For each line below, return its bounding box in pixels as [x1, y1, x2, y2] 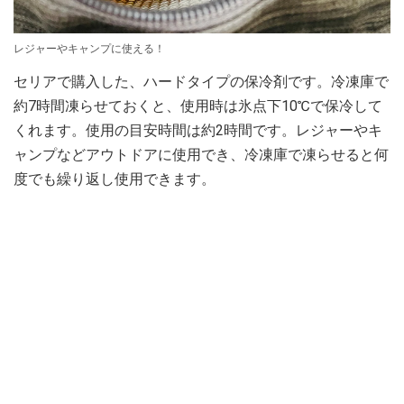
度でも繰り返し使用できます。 [14, 170, 216, 188]
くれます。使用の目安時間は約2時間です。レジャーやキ [14, 121, 382, 139]
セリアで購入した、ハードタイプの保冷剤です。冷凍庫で [14, 72, 389, 90]
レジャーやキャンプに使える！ [14, 41, 165, 55]
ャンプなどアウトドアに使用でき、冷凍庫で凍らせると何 [14, 145, 389, 163]
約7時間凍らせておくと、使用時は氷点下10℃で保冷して [14, 96, 382, 115]
